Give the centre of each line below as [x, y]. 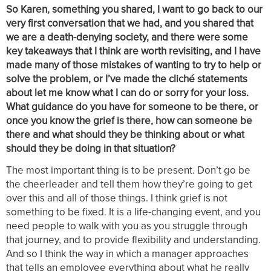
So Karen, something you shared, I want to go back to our [134, 9]
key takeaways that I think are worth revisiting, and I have [133, 51]
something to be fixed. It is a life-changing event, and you [133, 212]
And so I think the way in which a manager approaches [127, 253]
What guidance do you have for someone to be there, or [132, 106]
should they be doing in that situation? [91, 148]
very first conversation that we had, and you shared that [130, 23]
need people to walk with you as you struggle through [127, 226]
